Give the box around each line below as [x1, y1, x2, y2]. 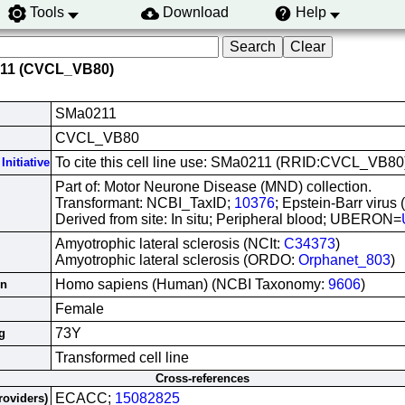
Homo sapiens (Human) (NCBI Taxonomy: [55, 277, 328, 292]
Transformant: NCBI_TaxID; [55, 195, 234, 211]
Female [55, 301, 104, 316]
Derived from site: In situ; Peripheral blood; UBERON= [55, 212, 401, 227]
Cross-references [155, 372, 250, 385]
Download [162, 5, 229, 21]
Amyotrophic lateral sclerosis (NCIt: [55, 236, 284, 251]
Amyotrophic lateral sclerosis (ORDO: [55, 252, 298, 268]
